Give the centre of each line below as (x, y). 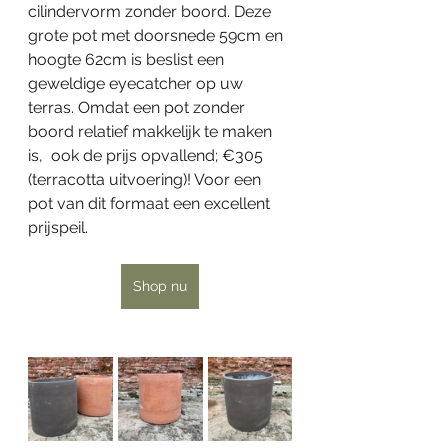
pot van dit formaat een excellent (151, 203)
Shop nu (160, 285)
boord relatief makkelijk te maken (152, 131)
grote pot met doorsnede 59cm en (157, 35)
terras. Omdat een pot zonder (138, 107)
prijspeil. (60, 227)
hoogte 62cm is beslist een (128, 59)
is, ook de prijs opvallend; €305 (147, 155)
